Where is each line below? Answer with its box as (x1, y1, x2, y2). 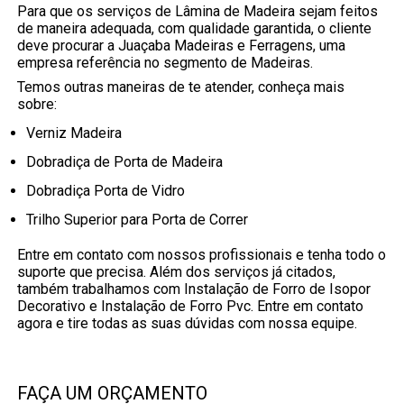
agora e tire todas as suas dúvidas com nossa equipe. (17, 314, 358, 332)
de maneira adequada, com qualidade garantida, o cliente (17, 19, 372, 37)
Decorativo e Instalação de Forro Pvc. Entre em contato (17, 297, 364, 315)
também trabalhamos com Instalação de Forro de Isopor (17, 280, 372, 298)
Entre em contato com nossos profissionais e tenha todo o (17, 245, 387, 263)
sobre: (17, 95, 58, 113)
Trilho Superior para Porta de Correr (33, 210, 249, 228)
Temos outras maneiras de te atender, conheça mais (17, 78, 345, 96)
